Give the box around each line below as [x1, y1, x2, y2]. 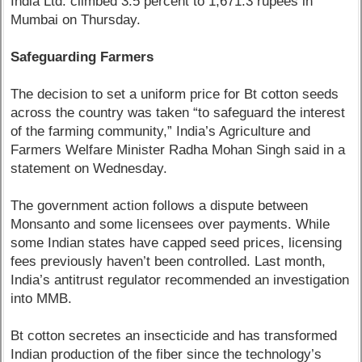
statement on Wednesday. [11, 161, 168, 177]
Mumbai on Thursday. [11, 12, 141, 28]
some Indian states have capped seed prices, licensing [11, 235, 343, 251]
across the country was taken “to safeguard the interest [11, 105, 346, 121]
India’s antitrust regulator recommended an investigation [11, 272, 350, 288]
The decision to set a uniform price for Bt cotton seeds [11, 86, 339, 103]
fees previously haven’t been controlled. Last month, [11, 254, 326, 270]
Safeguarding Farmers [11, 49, 154, 65]
